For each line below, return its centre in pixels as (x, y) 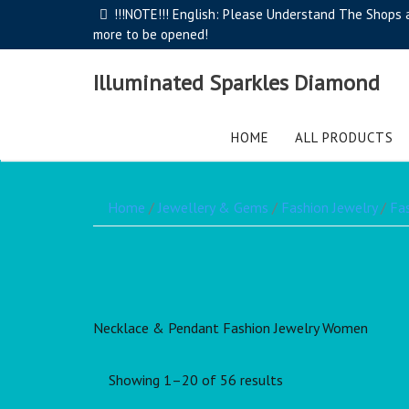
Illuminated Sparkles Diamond (236, 82)
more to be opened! (151, 34)
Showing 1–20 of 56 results (196, 380)
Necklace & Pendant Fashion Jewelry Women (231, 328)
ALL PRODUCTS (344, 137)
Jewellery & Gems (213, 207)
